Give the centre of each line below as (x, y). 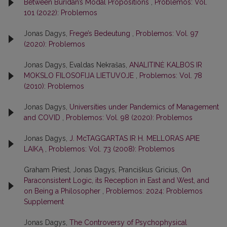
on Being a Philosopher (63, 191)
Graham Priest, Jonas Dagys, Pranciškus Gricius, (103, 170)
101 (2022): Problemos (61, 13)
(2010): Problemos (54, 86)
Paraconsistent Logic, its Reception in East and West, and (117, 180)
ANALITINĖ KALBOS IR (166, 65)
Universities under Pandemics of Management (144, 107)
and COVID (43, 118)
